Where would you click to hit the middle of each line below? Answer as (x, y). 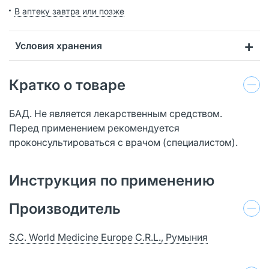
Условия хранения (59, 45)
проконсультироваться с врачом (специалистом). (123, 142)
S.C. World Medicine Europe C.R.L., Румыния (108, 237)
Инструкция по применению (112, 180)
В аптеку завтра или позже (69, 11)
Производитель (65, 208)
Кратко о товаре (67, 85)
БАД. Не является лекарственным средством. (116, 113)
